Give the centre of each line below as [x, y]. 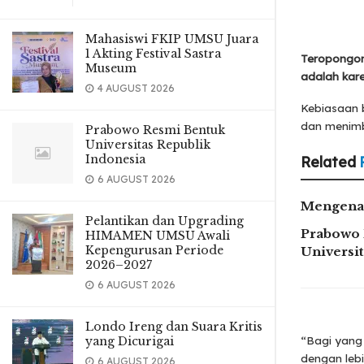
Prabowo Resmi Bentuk [155, 130]
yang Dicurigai [130, 341]
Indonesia [115, 159]
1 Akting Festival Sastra [153, 54]
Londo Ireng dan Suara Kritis [174, 327]
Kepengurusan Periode [154, 250]
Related [328, 162]
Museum [111, 68]
